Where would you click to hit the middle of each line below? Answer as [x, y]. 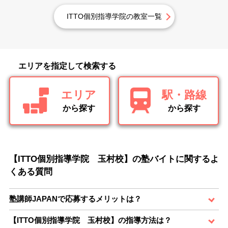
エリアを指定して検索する [67, 66]
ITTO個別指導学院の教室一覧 [114, 17]
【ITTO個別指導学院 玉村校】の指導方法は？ [90, 220]
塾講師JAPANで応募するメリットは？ [75, 199]
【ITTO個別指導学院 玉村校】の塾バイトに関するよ [114, 159]
